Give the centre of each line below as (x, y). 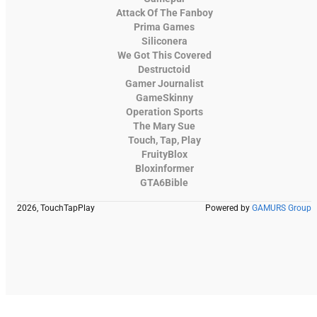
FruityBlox (164, 155)
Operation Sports (164, 112)
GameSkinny (164, 98)
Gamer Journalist (164, 84)
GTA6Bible (164, 183)
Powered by (229, 208)
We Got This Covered (164, 56)
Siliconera (164, 41)
